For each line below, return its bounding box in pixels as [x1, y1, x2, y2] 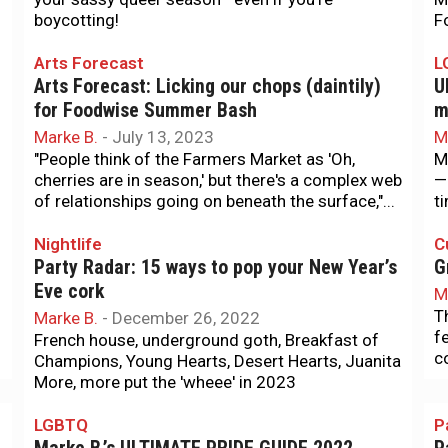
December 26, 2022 [112, 308, 260, 328]
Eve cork [34, 280, 104, 303]
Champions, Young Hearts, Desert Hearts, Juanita [34, 351, 401, 371]
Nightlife [34, 234, 102, 254]
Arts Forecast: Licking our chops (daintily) [34, 75, 381, 98]
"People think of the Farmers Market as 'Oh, [34, 149, 355, 169]
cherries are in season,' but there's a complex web [34, 170, 402, 190]
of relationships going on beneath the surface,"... [34, 191, 395, 211]
